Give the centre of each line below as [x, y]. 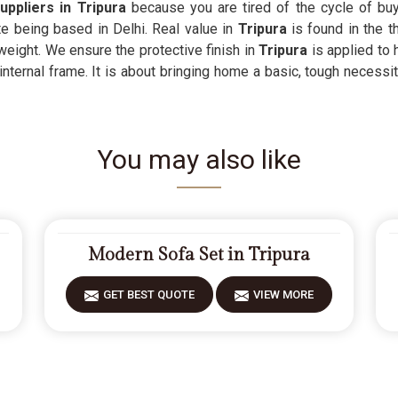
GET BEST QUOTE [148, 295]
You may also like [199, 159]
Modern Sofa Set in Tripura [199, 255]
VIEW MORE [283, 295]
